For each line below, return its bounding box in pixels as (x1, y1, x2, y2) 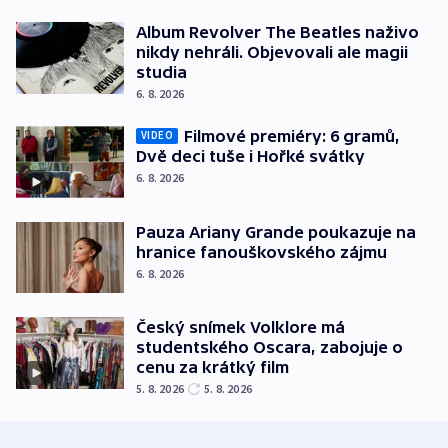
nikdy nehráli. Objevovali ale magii (136, 42, 408, 61)
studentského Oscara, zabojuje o (136, 338, 403, 357)
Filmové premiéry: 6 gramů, (184, 126, 400, 145)
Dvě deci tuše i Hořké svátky (136, 146, 365, 165)
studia (136, 62, 187, 81)
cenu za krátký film (136, 358, 289, 377)
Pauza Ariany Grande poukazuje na (136, 222, 416, 241)
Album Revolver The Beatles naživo (136, 22, 419, 41)
